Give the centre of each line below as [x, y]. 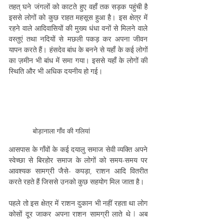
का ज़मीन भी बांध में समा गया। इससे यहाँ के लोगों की [78, 60]
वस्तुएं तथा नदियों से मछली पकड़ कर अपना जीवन [78, 39]
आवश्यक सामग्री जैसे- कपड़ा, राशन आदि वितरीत [78, 171]
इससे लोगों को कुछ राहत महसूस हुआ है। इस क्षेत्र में [78, 17]
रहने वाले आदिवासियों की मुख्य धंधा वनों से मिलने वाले [78, 28]
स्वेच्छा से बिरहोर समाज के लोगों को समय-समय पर [78, 160]
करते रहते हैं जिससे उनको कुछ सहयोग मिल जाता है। [77, 181]
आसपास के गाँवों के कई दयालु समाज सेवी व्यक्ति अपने [78, 149]
